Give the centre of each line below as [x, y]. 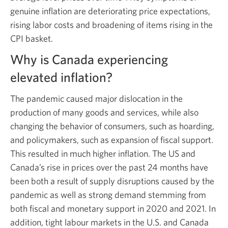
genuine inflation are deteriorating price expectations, [110, 11]
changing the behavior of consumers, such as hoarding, [112, 126]
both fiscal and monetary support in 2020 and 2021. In [113, 208]
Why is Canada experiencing [89, 59]
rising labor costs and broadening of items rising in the [111, 24]
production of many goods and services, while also [104, 112]
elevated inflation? [61, 77]
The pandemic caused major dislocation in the [96, 98]
